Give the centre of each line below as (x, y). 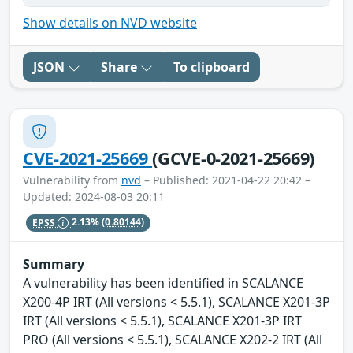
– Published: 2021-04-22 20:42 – (226, 180)
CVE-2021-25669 (88, 158)
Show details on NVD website (110, 23)
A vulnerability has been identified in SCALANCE (163, 283)
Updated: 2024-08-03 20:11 (94, 197)
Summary (54, 264)
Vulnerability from (72, 180)
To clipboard (212, 67)
